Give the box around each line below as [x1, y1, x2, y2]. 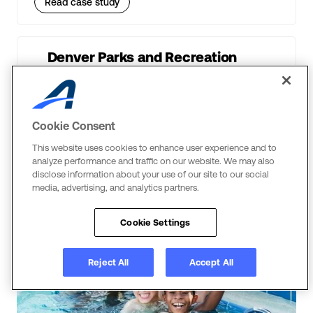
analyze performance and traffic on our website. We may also [32, 156, 275, 166]
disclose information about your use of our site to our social [32, 169, 269, 180]
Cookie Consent [32, 119, 115, 132]
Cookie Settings [120, 217, 191, 228]
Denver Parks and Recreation [47, 49, 238, 65]
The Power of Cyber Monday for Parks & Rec [47, 73, 266, 86]
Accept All [189, 257, 233, 268]
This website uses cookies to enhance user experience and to [32, 143, 277, 153]
